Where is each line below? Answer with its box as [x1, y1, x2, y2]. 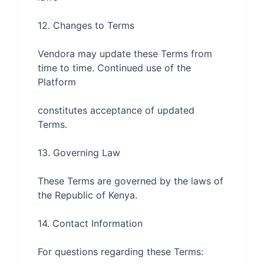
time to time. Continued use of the [38, 62, 191, 74]
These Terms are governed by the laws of [38, 175, 223, 187]
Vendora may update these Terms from [38, 48, 212, 60]
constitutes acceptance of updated [38, 104, 194, 116]
